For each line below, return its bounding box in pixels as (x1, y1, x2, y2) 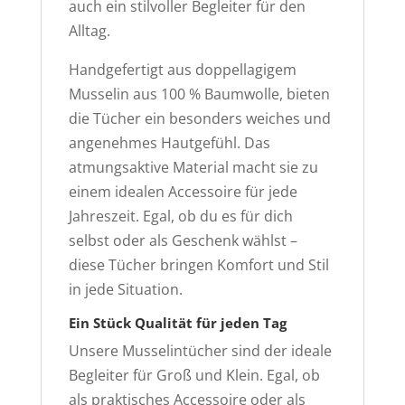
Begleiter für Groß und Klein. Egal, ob (68, 365, 320, 386)
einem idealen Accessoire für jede (68, 182, 297, 202)
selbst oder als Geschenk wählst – (68, 231, 297, 251)
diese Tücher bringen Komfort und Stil (68, 255, 329, 276)
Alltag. (68, 21, 110, 42)
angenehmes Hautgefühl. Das (68, 133, 270, 154)
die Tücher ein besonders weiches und (68, 108, 331, 129)
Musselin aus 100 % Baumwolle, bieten (68, 84, 330, 105)
